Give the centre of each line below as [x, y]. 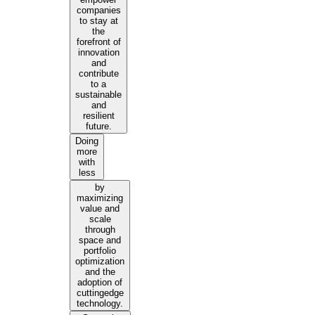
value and [100, 208]
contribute [98, 73]
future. [98, 126]
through [100, 230]
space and [100, 240]
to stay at [98, 21]
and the [100, 272]
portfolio [100, 251]
